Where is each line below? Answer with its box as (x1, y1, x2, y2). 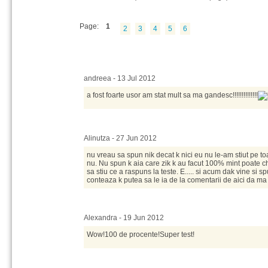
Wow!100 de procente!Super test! (87, 230, 194, 239)
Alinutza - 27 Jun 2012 (84, 134, 157, 142)
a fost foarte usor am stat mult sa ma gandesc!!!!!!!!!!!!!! (87, 91, 258, 99)
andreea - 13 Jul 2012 (84, 74, 156, 83)
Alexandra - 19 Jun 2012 (84, 214, 164, 222)
